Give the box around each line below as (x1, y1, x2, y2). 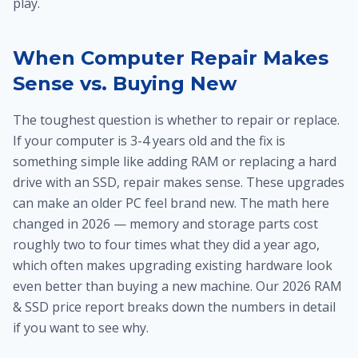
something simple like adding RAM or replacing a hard (13, 153, 336, 170)
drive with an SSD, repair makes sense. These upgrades (13, 173, 344, 191)
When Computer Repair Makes (13, 46, 328, 70)
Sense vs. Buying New (13, 72, 237, 95)
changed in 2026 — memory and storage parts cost (13, 215, 318, 233)
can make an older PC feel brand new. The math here (13, 194, 329, 212)
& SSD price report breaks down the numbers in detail (13, 298, 336, 316)
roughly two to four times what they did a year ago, (13, 236, 320, 253)
